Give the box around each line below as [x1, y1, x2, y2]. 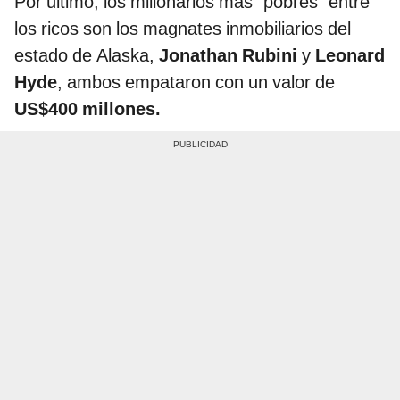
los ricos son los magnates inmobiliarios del [14, 17, 351, 39]
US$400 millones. [14, 97, 161, 120]
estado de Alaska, [14, 44, 154, 66]
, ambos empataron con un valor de [57, 71, 335, 93]
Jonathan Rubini [154, 44, 297, 66]
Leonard [315, 44, 385, 66]
